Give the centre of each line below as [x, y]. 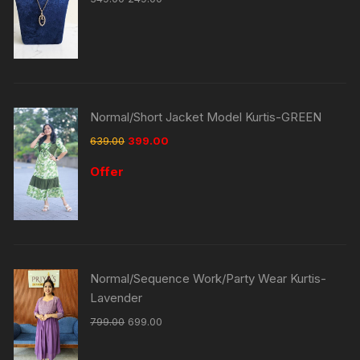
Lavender [117, 297]
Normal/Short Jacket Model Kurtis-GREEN [206, 117]
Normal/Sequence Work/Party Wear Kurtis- [209, 278]
